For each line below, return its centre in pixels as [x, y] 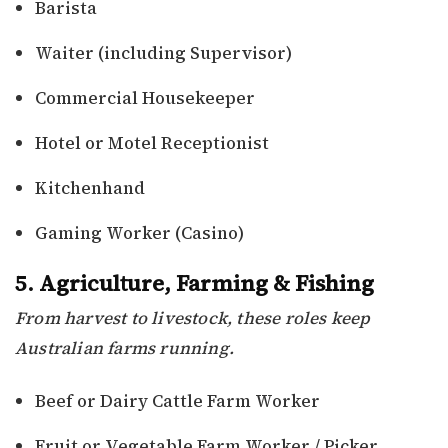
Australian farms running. [124, 348]
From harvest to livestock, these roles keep [193, 318]
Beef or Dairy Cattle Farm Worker [177, 401]
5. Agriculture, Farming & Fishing [194, 283]
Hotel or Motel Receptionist [152, 143]
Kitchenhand [90, 188]
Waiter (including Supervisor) [163, 53]
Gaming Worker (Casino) [139, 233]
